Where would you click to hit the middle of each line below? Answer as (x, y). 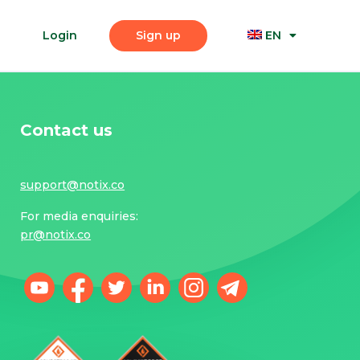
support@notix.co (73, 185)
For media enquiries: (80, 216)
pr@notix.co (56, 235)
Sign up (158, 35)
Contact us (67, 130)
